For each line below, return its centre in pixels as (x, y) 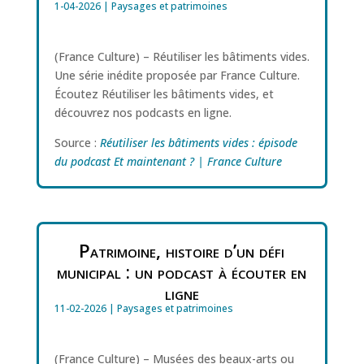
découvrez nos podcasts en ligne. (143, 113)
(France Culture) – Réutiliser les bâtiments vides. (182, 56)
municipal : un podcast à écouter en (182, 272)
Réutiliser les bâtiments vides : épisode (198, 143)
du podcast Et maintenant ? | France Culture (168, 161)
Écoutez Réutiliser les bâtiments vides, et (164, 94)
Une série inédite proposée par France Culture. (177, 75)
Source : (77, 143)
